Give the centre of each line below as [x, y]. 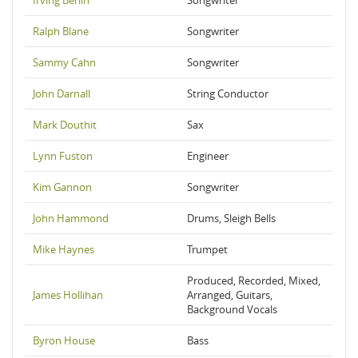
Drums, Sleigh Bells [231, 218]
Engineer [208, 156]
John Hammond [71, 218]
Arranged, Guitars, [230, 295]
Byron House [64, 340]
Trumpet [207, 249]
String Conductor [228, 93]
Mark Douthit [65, 125]
